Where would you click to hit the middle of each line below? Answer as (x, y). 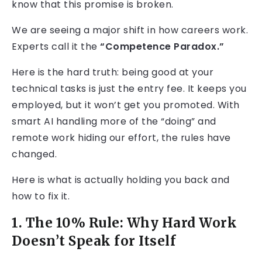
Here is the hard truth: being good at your (113, 73)
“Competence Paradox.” (162, 47)
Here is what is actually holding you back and (121, 180)
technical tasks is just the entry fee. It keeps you (129, 89)
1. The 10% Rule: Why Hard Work (124, 223)
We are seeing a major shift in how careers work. (130, 30)
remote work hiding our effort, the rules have (121, 138)
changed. (34, 154)
